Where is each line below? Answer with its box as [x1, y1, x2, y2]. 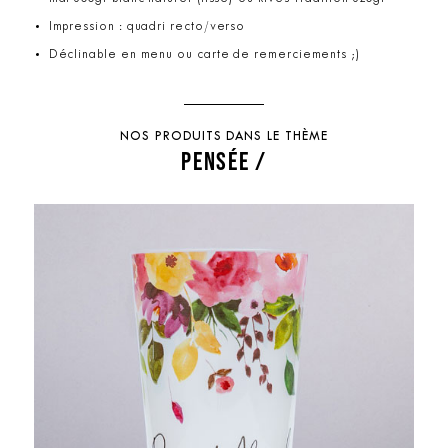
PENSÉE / [181, 145, 267, 175]
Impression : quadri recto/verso [48, 20, 246, 33]
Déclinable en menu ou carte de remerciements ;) [48, 48, 361, 61]
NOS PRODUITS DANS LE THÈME [120, 130, 328, 143]
